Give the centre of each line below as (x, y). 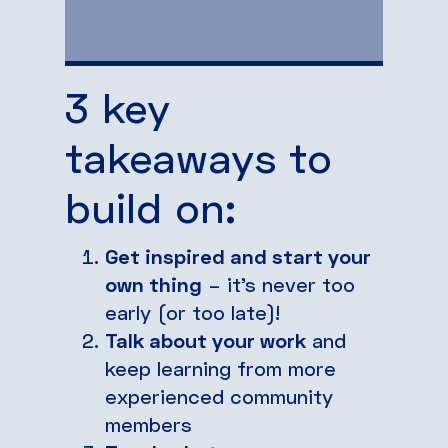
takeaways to (198, 156)
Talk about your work (205, 339)
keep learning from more (220, 367)
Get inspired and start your (238, 255)
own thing (153, 283)
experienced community (219, 395)
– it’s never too (278, 283)
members (148, 423)
